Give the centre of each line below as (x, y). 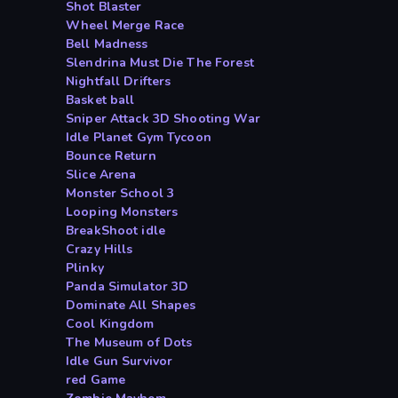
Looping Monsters (122, 212)
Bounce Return (111, 156)
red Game (96, 380)
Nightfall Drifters (119, 82)
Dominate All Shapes (131, 306)
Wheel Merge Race (125, 26)
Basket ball (100, 100)
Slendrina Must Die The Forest (160, 63)
